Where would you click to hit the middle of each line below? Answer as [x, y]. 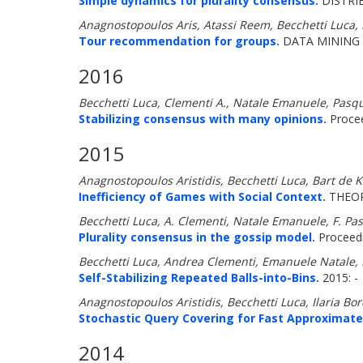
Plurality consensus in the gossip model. [197, 237]
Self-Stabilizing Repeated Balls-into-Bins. [199, 278]
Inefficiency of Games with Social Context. [202, 196]
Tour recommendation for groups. [179, 41]
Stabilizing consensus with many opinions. [203, 119]
